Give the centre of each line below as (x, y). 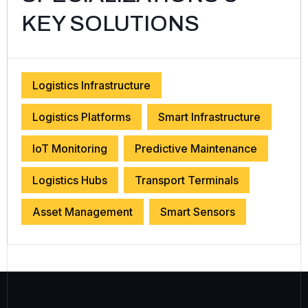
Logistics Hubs (70, 180)
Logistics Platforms (81, 117)
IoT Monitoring (70, 149)
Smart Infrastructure (209, 117)
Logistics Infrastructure (91, 86)
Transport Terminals (187, 180)
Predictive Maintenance (196, 149)
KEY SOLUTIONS (110, 24)
